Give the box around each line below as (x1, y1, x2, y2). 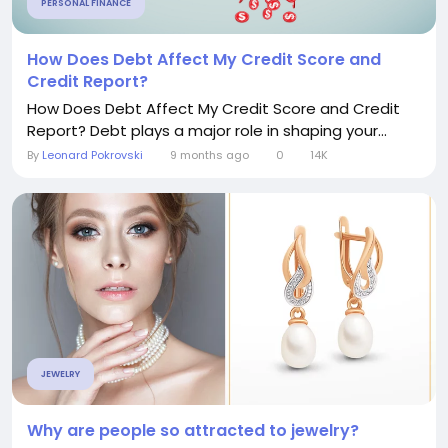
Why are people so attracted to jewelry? (27, 419, 359, 442)
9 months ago (169, 147, 249, 163)
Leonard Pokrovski (42, 147, 143, 163)
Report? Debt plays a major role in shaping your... (27, 120, 387, 141)
